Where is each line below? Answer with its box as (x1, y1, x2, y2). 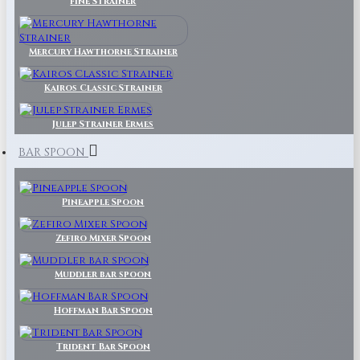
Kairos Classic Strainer (43, 82, 162, 94)
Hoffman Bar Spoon (53, 305, 153, 317)
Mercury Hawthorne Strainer (28, 46, 178, 58)
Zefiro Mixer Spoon (55, 232, 151, 244)
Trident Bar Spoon (55, 341, 150, 353)
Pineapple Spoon (62, 196, 145, 208)
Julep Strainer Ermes (52, 118, 154, 130)
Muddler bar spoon (55, 268, 152, 280)
